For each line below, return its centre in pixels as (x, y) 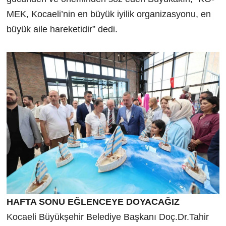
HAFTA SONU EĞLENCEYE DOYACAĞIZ (93, 202)
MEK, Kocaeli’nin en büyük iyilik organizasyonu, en (108, 14)
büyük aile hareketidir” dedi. (62, 30)
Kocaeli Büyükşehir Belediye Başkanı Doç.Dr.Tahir (107, 217)
